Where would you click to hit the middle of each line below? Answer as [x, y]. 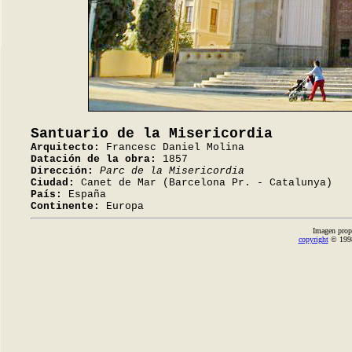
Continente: [65, 206]
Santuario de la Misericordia [152, 134]
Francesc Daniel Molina [172, 147]
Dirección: [62, 171]
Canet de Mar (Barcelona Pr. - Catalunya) [203, 183]
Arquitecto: [65, 147]
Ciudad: [53, 183]
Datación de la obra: [93, 159]
